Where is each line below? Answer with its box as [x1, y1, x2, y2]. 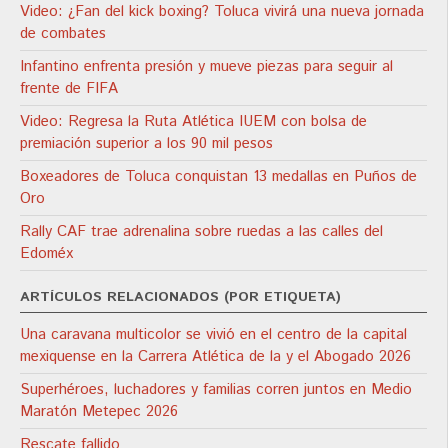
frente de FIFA [20, 77, 118, 99]
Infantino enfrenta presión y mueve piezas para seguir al [20, 55, 393, 77]
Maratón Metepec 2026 [20, 400, 178, 422]
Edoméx [20, 242, 73, 264]
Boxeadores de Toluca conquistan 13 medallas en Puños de [20, 165, 417, 187]
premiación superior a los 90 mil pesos [20, 132, 273, 154]
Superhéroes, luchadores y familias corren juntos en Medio [20, 378, 412, 400]
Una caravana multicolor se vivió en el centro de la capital [20, 323, 407, 345]
